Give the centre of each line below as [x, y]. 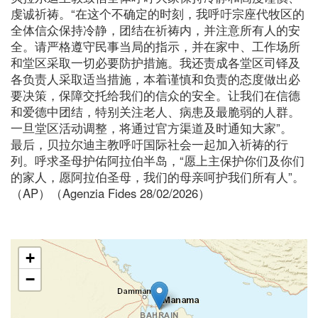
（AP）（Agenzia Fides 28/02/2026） [110, 193]
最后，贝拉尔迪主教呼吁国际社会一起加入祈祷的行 [149, 144]
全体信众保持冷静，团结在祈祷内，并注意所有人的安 [155, 29]
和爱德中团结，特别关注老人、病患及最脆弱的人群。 [155, 111]
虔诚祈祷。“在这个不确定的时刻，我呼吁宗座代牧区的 [158, 13]
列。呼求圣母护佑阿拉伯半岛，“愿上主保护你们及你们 [158, 160]
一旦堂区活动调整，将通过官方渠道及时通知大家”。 [152, 127]
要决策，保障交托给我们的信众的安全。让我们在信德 [155, 95]
